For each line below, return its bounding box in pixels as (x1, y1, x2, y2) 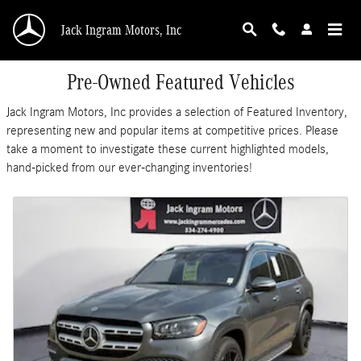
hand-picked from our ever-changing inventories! (6, 160, 252, 175)
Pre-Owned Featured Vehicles (66, 70, 295, 94)
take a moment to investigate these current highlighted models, (6, 142, 329, 156)
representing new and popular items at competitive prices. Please (6, 123, 338, 138)
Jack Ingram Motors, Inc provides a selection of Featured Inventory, (6, 105, 347, 119)
